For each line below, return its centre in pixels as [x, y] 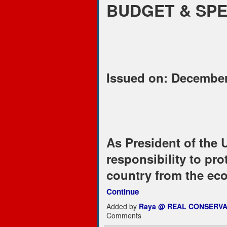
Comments [124, 216]
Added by [122, 206]
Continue [122, 191]
